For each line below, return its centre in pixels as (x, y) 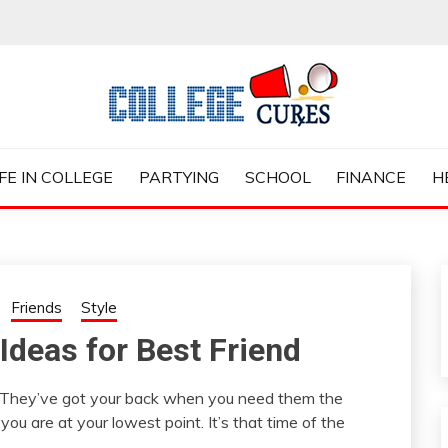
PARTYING (178, 177)
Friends (36, 307)
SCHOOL (277, 177)
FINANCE (371, 177)
